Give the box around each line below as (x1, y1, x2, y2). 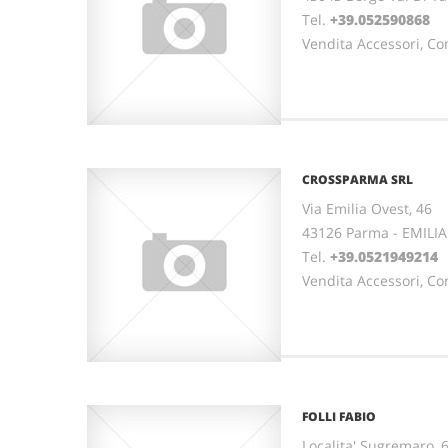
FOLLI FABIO (302, 408, 376, 425)
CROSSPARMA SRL (302, 171, 413, 188)
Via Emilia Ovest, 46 (302, 199, 432, 218)
